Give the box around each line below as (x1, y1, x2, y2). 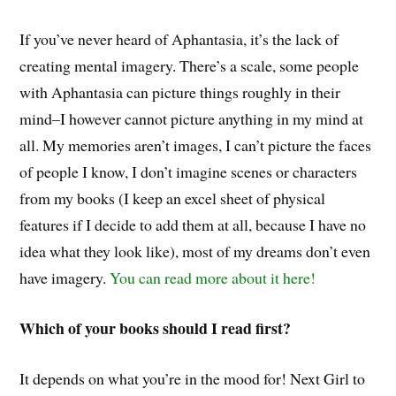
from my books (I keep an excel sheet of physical (19, 187, 326, 209)
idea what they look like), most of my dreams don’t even (19, 240, 371, 263)
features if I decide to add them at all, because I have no (19, 214, 367, 236)
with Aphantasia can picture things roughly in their (19, 81, 341, 103)
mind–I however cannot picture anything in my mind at (19, 108, 364, 130)
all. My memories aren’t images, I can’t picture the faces (19, 134, 372, 156)
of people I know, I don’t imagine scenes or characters (19, 161, 358, 183)
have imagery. (19, 267, 107, 289)
